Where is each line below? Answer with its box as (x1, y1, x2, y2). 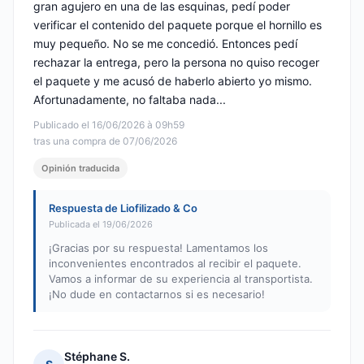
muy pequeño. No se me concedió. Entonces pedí (33, 37, 297, 51)
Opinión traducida (41, 162, 119, 175)
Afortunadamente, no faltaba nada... (33, 93, 226, 107)
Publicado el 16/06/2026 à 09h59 (33, 119, 184, 132)
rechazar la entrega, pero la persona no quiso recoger (33, 55, 319, 70)
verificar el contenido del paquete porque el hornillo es (33, 18, 322, 32)
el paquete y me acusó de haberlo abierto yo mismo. (33, 74, 312, 89)
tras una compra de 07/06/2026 (33, 135, 177, 148)
